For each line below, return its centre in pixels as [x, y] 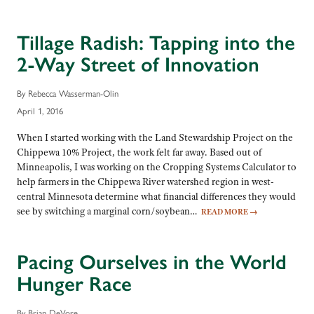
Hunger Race [74, 284]
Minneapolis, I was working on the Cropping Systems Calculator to [157, 167]
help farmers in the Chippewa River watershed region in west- [145, 182]
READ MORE [225, 212]
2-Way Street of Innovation [138, 65]
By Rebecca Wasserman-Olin [68, 93]
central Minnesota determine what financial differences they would [156, 197]
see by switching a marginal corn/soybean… [109, 211]
